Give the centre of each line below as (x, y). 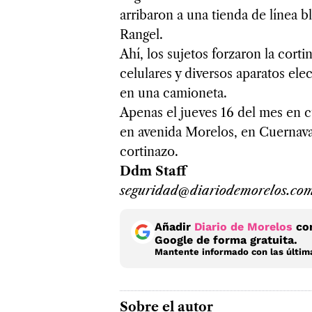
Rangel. (141, 34)
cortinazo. (149, 151)
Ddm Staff (153, 171)
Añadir (174, 226)
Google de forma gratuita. (226, 240)
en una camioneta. (173, 93)
